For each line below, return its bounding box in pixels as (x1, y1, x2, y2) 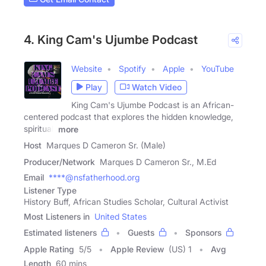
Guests (128, 227, 154, 238)
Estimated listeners (24, 227, 97, 238)
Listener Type (24, 185, 77, 196)
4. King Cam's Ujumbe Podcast (24, 32, 198, 47)
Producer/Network (24, 157, 95, 167)
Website (71, 63, 102, 74)
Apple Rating (24, 244, 74, 255)
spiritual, (24, 123, 56, 134)
